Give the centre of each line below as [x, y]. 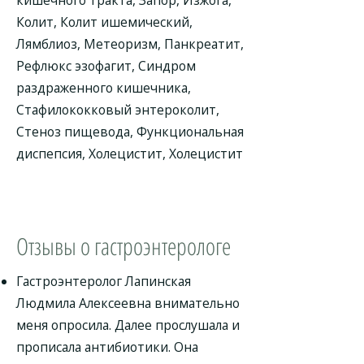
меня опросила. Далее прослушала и [128, 325]
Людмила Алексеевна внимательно [128, 303]
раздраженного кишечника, [104, 88]
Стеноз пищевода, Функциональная [130, 132]
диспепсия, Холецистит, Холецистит [130, 154]
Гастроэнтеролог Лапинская [104, 281]
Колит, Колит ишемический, [104, 22]
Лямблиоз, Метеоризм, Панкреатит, [130, 44]
